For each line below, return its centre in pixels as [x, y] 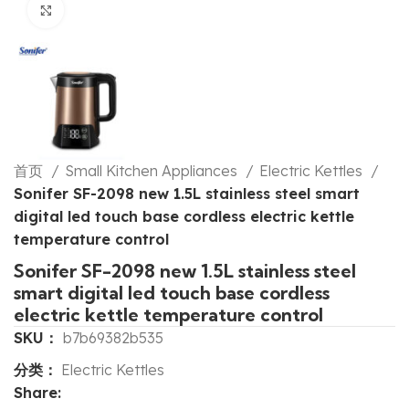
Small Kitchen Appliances [153, 171]
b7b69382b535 [113, 338]
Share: [37, 393]
